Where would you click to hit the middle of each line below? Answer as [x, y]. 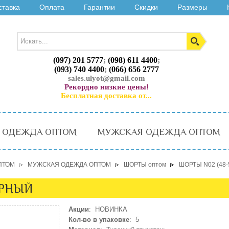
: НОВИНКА [108, 209]
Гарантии [99, 7]
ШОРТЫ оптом [145, 165]
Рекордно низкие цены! [106, 87]
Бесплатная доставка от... [106, 96]
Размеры [192, 7]
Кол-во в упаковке [99, 220]
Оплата [52, 7]
